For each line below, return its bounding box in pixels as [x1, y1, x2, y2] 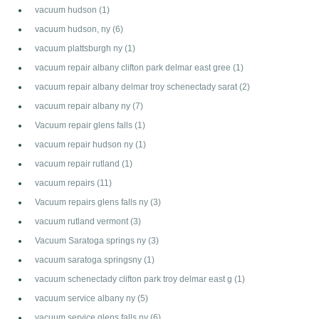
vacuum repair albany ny [35, 100, 132, 110]
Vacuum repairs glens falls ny [35, 197, 150, 206]
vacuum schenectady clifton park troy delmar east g [35, 273, 234, 283]
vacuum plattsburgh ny [35, 43, 125, 53]
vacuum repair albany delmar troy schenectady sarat [35, 81, 239, 91]
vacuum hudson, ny [35, 23, 113, 33]
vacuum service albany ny [35, 293, 137, 303]
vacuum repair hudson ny [35, 139, 135, 149]
